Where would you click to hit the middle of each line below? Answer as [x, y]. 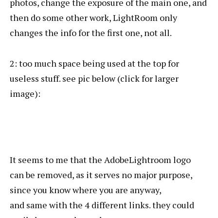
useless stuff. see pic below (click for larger [94, 78]
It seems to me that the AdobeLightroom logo [100, 160]
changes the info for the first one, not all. [91, 33]
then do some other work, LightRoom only [93, 18]
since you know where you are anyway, [85, 190]
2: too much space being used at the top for [94, 63]
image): [25, 93]
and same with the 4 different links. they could [102, 205]
